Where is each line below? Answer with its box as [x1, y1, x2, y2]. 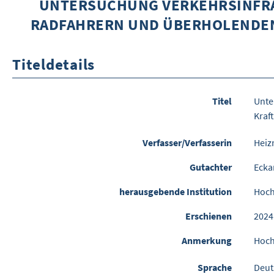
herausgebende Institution [119, 185, 232, 198]
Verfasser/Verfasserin [143, 136, 232, 149]
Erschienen [185, 210, 232, 223]
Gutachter [190, 161, 232, 174]
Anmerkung [182, 234, 232, 247]
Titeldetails [12, 54, 95, 74]
